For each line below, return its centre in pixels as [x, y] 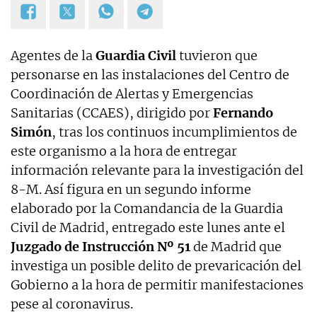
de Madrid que [236, 247]
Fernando [243, 113]
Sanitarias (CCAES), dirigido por [112, 113]
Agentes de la [53, 56]
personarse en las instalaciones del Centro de [150, 75]
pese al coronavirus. [72, 304]
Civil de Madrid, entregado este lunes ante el [148, 228]
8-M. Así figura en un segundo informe [131, 190]
